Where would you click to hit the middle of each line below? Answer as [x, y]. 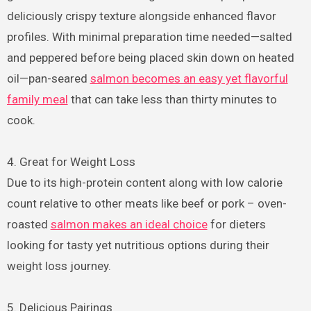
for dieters [236, 224]
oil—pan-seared [48, 78]
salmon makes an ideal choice [129, 224]
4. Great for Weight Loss [71, 161]
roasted [28, 224]
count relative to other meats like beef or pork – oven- [146, 203]
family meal [37, 99]
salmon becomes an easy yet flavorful [189, 78]
